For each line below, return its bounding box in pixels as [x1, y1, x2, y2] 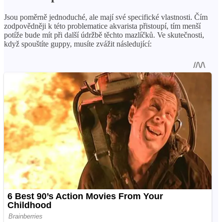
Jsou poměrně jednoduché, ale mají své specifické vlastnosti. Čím [4, 12, 208, 21]
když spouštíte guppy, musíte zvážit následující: [4, 39, 152, 48]
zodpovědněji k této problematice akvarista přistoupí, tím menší [4, 21, 201, 30]
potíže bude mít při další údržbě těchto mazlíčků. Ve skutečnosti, [4, 30, 204, 39]
